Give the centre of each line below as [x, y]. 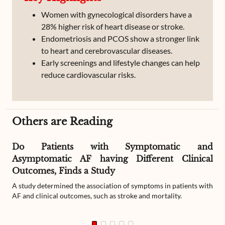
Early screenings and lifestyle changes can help [121, 63]
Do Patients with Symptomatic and [113, 147]
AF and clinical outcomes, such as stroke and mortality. [97, 196]
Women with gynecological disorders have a [117, 14]
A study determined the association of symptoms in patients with [113, 186]
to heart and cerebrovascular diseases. [107, 50]
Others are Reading [62, 122]
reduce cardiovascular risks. [88, 75]
